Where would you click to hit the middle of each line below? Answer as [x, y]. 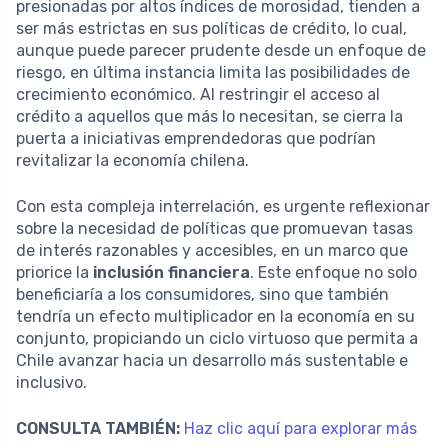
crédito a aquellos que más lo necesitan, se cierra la [209, 116]
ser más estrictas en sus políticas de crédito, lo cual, [211, 28]
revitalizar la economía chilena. [132, 160]
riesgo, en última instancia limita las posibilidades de [213, 72]
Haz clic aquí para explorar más [300, 428]
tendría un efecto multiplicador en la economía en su [215, 316]
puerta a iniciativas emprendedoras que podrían [196, 138]
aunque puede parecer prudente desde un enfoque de [221, 50]
